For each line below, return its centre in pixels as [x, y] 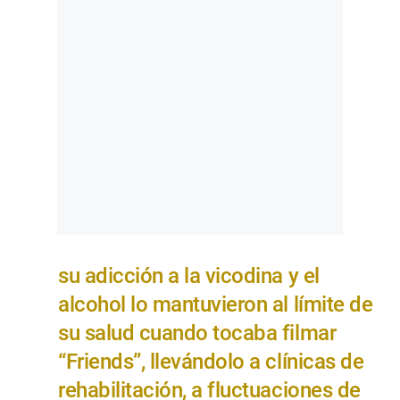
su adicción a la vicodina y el [189, 275]
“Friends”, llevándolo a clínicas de [211, 361]
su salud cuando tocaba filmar [197, 333]
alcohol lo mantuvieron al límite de [216, 304]
